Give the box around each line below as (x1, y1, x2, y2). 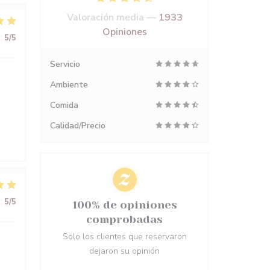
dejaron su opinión (89, 245, 160, 257)
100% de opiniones (72, 199, 177, 211)
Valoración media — (66, 11, 159, 24)
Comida (50, 99, 78, 111)
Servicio (50, 58, 80, 70)
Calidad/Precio (50, 120, 105, 131)
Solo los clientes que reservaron (62, 231, 187, 242)
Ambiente (50, 79, 88, 90)
